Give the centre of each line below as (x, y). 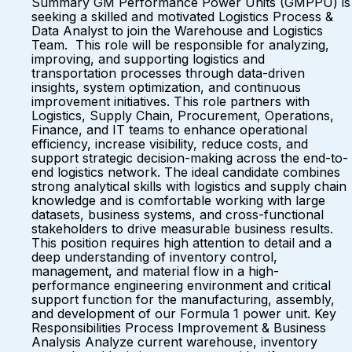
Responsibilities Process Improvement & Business (179, 328)
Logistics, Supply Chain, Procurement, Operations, (183, 115)
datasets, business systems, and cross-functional (178, 214)
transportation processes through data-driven (168, 73)
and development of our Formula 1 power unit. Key (184, 313)
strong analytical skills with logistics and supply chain (189, 186)
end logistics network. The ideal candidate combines (186, 172)
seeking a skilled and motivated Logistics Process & (182, 16)
